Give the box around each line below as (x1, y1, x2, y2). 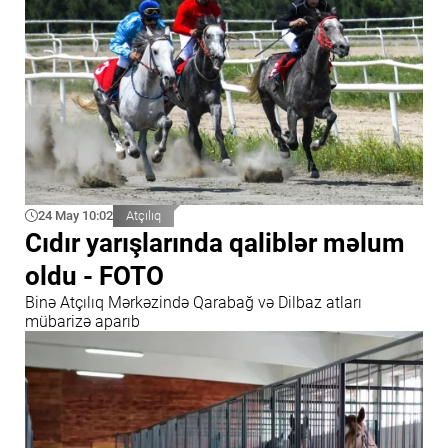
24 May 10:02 (38, 208, 113, 224)
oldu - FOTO (25, 261, 164, 292)
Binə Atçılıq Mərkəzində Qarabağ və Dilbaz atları (25, 293, 362, 313)
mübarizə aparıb (25, 312, 140, 332)
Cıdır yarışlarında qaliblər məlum (25, 228, 405, 259)
